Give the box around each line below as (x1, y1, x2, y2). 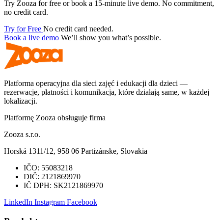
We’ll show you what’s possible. (61, 33, 161, 42)
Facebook (67, 198, 97, 207)
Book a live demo (4, 33, 61, 42)
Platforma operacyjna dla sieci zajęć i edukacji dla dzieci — (4, 79, 188, 88)
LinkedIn (4, 198, 34, 207)
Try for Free (4, 25, 43, 33)
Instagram (34, 198, 67, 207)
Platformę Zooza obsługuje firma (4, 113, 106, 122)
